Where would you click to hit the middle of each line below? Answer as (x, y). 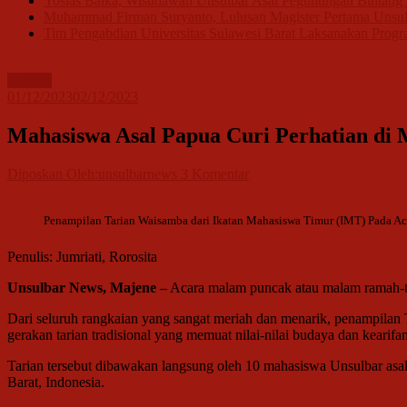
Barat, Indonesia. (56, 382)
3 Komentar (215, 174)
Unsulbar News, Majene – (87, 287)
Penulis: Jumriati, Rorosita (82, 256)
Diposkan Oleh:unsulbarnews (94, 174)
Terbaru (30, 81)
